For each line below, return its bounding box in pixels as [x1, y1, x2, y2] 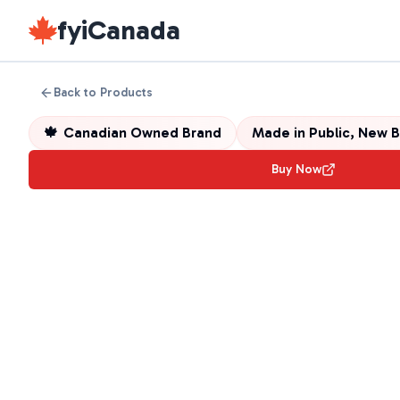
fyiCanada [57, 14, 180, 46]
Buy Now [271, 162, 321, 177]
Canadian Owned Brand [63, 124, 221, 141]
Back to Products [54, 85, 153, 100]
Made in [252, 124, 309, 141]
